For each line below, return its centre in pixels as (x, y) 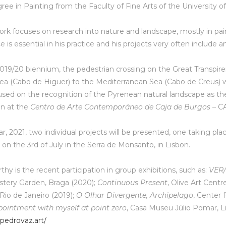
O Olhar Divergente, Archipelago (135, 195)
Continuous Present (133, 183)
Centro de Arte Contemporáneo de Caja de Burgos (121, 107)
